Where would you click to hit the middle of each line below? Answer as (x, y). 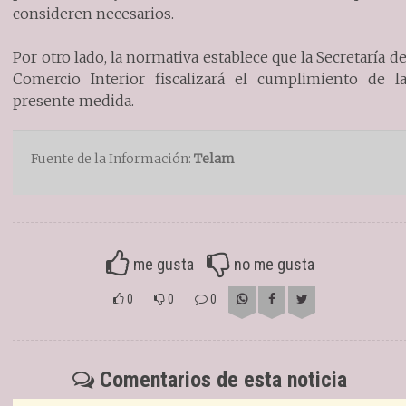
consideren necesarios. (94, 14)
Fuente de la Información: (113, 159)
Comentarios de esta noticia (221, 380)
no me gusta (274, 264)
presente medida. (74, 101)
